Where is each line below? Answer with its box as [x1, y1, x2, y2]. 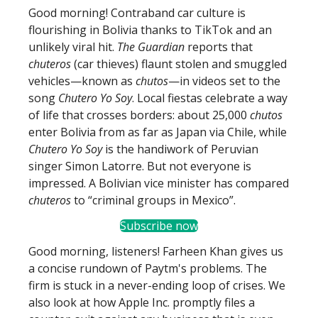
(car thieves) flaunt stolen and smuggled [71, 56, 287, 72]
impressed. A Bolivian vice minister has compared [28, 175, 289, 191]
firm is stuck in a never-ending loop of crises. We [28, 278, 285, 293]
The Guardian [117, 39, 185, 55]
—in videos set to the [168, 73, 280, 89]
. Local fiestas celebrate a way [132, 90, 287, 106]
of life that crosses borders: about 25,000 [28, 107, 250, 123]
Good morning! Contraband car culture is [28, 5, 246, 21]
